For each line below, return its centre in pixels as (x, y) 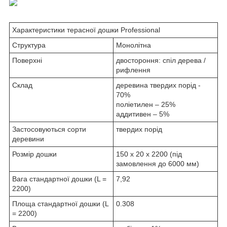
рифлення (133, 70)
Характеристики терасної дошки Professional (86, 30)
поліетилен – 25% (146, 104)
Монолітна (134, 45)
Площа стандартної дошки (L (61, 203)
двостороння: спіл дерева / (161, 60)
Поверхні (27, 60)
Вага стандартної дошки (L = (59, 179)
